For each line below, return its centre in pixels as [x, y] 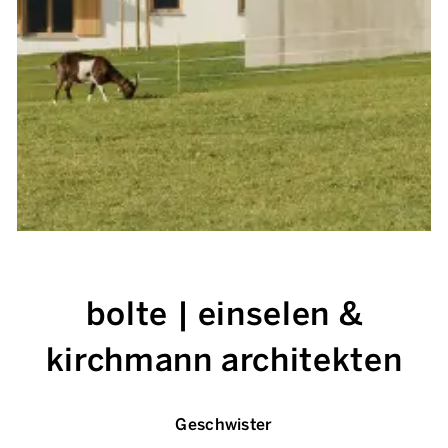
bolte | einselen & [224, 314]
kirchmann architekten [224, 360]
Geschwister [224, 424]
